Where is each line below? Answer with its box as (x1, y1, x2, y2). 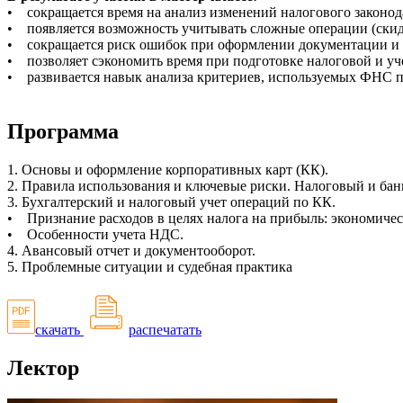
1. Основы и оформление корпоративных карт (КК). (7, 162, 328, 178)
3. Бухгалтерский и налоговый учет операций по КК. (7, 194, 336, 210)
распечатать (129, 322, 201, 338)
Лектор (7, 355, 79, 380)
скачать (35, 322, 80, 338)
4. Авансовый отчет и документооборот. (7, 243, 255, 259)
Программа (7, 120, 119, 144)
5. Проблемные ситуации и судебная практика (7, 259, 292, 275)
